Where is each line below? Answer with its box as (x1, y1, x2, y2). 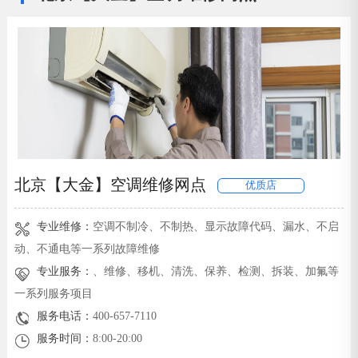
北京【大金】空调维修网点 (14, 176, 206, 194)
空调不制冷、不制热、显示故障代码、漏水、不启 (93, 220, 340, 233)
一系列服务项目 (14, 287, 93, 300)
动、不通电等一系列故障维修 (14, 242, 160, 256)
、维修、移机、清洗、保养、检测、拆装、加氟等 (93, 265, 340, 278)
